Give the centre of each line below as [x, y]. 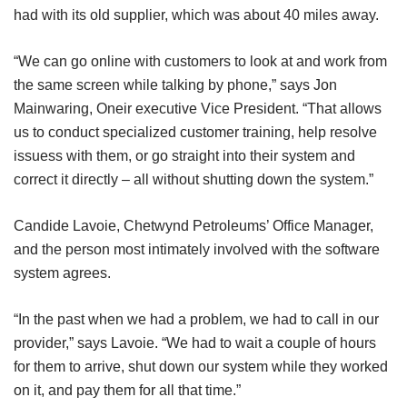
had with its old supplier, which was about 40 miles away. [196, 15]
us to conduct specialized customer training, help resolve [195, 132]
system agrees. [62, 273]
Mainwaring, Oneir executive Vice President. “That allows [198, 108]
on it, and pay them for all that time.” [127, 390]
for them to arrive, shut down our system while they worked [201, 366]
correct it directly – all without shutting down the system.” [194, 179]
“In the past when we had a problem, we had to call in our [196, 319]
